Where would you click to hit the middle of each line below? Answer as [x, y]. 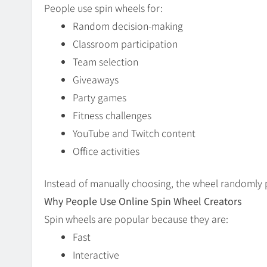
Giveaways [96, 80]
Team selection [105, 62]
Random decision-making [128, 26]
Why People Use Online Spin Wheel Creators [143, 201]
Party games [100, 97]
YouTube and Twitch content [134, 133]
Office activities [106, 151]
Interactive [96, 255]
